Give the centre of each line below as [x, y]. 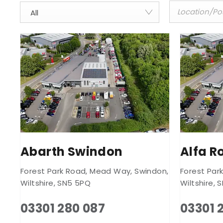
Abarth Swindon [72, 151]
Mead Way [110, 171]
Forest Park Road [53, 171]
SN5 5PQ [74, 183]
